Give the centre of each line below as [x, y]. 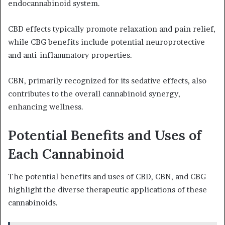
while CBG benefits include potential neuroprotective [106, 42]
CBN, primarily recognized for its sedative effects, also [107, 81]
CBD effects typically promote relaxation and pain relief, [112, 29]
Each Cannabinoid [66, 154]
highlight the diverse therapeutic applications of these [107, 189]
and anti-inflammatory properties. [70, 55]
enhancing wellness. [46, 107]
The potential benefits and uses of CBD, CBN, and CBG [107, 176]
